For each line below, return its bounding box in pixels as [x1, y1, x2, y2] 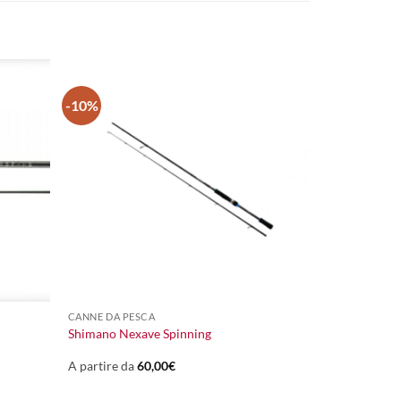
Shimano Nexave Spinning [67, 326, 211, 342]
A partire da [67, 358, 137, 374]
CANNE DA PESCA [67, 310, 156, 322]
